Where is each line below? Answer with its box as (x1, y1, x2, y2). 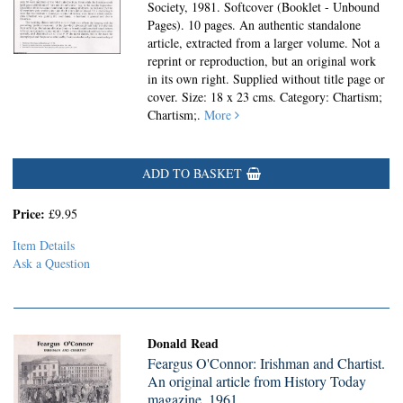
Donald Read (148, 334, 219, 353)
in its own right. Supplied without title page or (148, 70, 386, 87)
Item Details (13, 237, 75, 254)
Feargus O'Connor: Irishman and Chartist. (148, 354, 386, 372)
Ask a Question (13, 255, 90, 272)
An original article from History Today (148, 372, 367, 390)
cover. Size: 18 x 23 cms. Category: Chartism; (148, 88, 383, 105)
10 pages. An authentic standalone (188, 16, 362, 33)
